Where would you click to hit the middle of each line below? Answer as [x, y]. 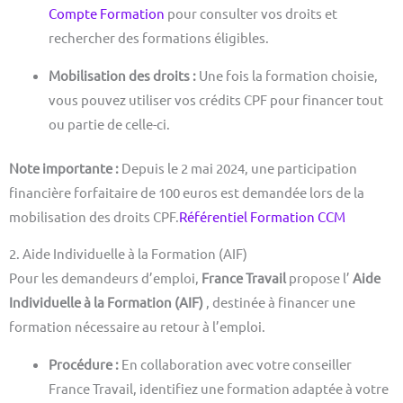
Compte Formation [107, 13]
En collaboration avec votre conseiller [236, 363]
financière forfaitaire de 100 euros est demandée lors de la [187, 192]
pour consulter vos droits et [252, 13]
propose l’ [321, 278]
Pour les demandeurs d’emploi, [105, 278]
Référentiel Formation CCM [262, 216]
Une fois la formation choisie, [288, 75]
